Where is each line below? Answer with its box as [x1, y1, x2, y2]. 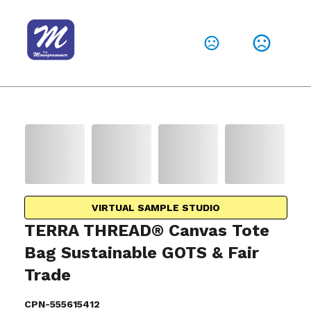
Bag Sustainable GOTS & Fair [24, 243, 259, 262]
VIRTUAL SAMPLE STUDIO [91, 202, 220, 213]
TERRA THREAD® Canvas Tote [24, 221, 269, 240]
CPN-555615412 [24, 299, 100, 310]
